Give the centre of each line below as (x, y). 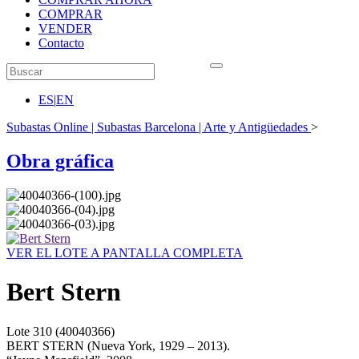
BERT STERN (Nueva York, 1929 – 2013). (118, 345)
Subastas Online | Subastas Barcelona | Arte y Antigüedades (157, 127)
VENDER (65, 28)
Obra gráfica (60, 161)
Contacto (61, 43)
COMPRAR (71, 14)
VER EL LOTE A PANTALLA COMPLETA (125, 252)
